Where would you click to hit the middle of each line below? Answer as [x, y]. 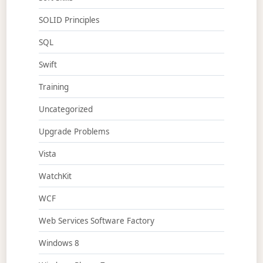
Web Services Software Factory [96, 220]
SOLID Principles [69, 20]
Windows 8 [59, 243]
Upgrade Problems [74, 131]
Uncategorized [65, 109]
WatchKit [55, 176]
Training [53, 87]
